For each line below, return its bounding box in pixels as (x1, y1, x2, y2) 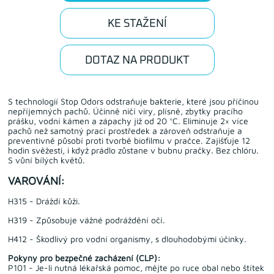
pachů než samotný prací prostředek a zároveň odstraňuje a (8, 125, 243, 136)
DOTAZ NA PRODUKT (84, 55, 190, 67)
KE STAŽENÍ (107, 18, 167, 30)
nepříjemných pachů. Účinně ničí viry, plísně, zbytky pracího (8, 106, 243, 117)
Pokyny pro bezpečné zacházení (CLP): (8, 253, 161, 264)
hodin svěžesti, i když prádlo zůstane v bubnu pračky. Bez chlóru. (8, 145, 259, 156)
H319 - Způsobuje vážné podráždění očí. (8, 215, 166, 226)
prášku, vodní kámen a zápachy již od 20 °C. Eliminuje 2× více (8, 116, 249, 127)
